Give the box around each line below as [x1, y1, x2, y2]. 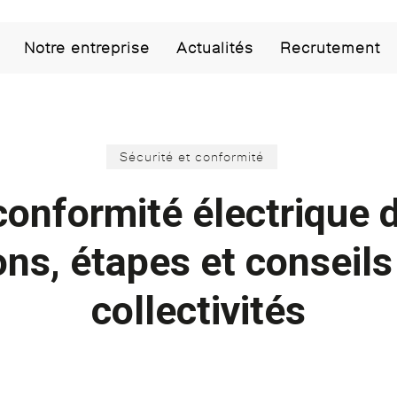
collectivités [91, 286, 306, 334]
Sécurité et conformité [120, 150, 264, 163]
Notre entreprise [23, 40, 150, 55]
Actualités [175, 40, 253, 55]
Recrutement [279, 40, 380, 55]
